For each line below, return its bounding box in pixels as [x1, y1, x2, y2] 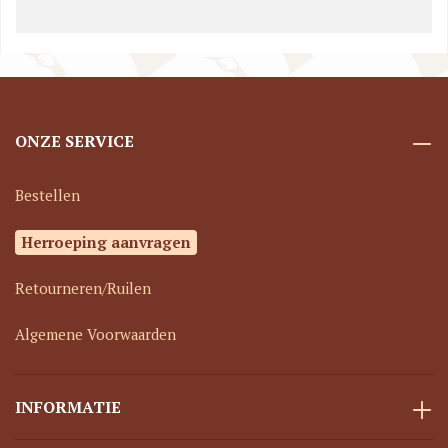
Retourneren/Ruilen [15, 279, 151, 298]
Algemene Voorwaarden [15, 325, 176, 344]
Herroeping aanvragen [21, 232, 191, 252]
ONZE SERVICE [15, 130, 134, 152]
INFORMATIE [15, 396, 121, 418]
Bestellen [15, 186, 80, 205]
